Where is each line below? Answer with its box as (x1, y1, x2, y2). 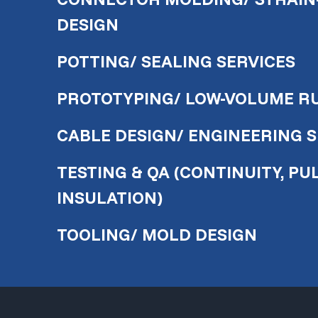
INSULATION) (57, 187, 163, 208)
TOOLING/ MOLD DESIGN (57, 224, 257, 245)
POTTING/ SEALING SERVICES (57, 50, 295, 72)
